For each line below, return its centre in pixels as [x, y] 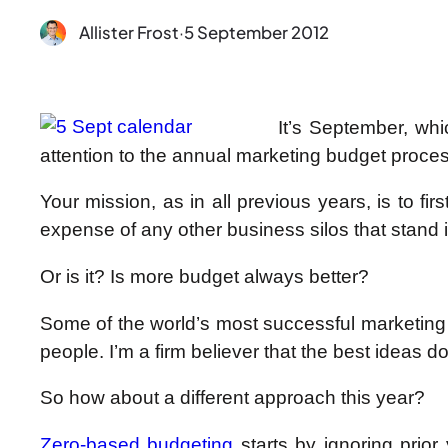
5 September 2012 [256, 33]
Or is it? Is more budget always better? [204, 276]
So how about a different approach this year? [232, 398]
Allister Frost [128, 33]
